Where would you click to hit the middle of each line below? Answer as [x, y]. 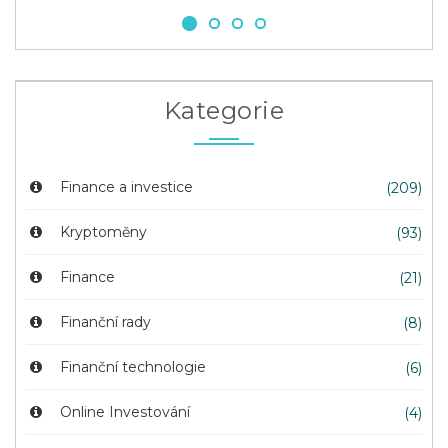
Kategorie [224, 110]
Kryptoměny [101, 231]
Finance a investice [124, 186]
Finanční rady [103, 321]
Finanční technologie [131, 366]
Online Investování [123, 411]
